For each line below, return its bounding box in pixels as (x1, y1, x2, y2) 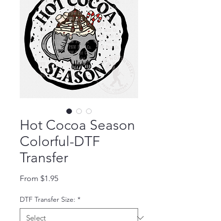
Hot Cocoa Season (20, 117, 135, 134)
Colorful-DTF (20, 133, 100, 150)
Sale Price (58, 173, 92, 183)
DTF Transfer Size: (20, 195, 75, 204)
